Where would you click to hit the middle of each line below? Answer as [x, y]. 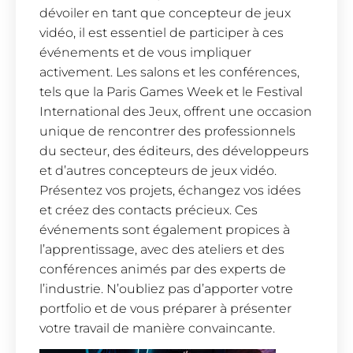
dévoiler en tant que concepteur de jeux [165, 13]
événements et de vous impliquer [145, 52]
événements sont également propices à [165, 229]
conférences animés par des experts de [163, 269]
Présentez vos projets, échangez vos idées [170, 190]
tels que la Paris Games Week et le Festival [171, 91]
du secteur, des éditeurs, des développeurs [174, 150]
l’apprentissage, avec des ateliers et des [162, 249]
